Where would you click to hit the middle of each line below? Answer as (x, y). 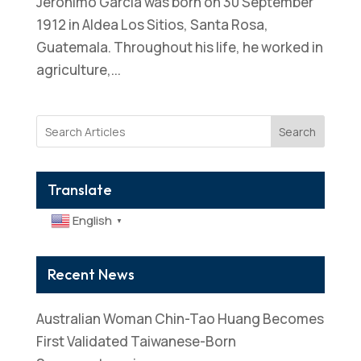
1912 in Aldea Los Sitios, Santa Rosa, (152, 25)
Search (298, 131)
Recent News (91, 275)
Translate (79, 190)
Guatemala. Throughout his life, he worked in (179, 47)
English (92, 221)
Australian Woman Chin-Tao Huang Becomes (180, 319)
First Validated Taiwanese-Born (136, 342)
